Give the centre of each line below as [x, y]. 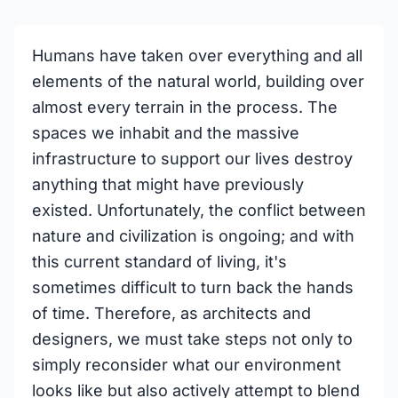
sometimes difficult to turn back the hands [193, 287]
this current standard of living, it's [159, 262]
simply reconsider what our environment [187, 365]
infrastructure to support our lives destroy [192, 159]
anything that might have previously [168, 184]
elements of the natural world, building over [198, 81]
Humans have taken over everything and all [197, 56]
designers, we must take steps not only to [192, 339]
